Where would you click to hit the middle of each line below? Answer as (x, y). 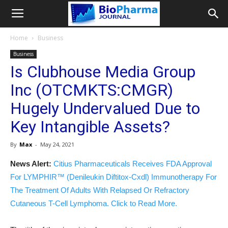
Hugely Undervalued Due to (105, 108)
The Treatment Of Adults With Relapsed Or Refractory (100, 190)
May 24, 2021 (57, 144)
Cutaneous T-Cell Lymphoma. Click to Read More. (94, 203)
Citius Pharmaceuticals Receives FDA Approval (133, 164)
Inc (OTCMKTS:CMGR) (92, 90)
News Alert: (31, 164)
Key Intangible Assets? (90, 127)
